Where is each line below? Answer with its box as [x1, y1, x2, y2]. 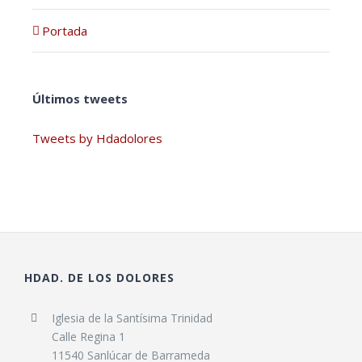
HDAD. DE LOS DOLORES [24, 269, 175, 285]
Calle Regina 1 [51, 328, 125, 344]
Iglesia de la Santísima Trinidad [51, 309, 213, 326]
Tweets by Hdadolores [32, 129, 162, 146]
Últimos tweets [32, 90, 128, 107]
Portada [42, 22, 87, 39]
